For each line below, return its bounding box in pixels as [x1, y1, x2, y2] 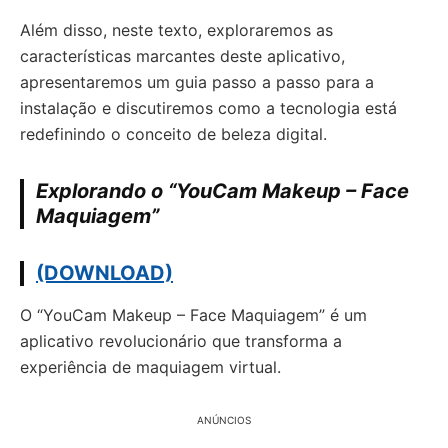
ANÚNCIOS [197, 414, 251, 426]
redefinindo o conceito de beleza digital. [20, 124, 327, 144]
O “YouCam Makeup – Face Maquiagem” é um [20, 305, 367, 325]
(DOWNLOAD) [36, 261, 173, 285]
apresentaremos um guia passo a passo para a [20, 72, 374, 92]
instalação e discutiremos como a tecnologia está [20, 98, 397, 118]
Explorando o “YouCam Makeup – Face [36, 179, 409, 203]
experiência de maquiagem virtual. [20, 357, 281, 377]
